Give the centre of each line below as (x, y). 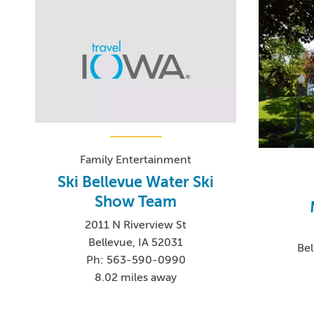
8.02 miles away (136, 277)
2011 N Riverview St (136, 225)
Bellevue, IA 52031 (136, 242)
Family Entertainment (136, 159)
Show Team (136, 201)
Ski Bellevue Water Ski (136, 182)
